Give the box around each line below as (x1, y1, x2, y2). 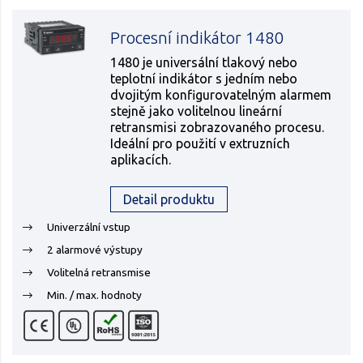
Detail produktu (123, 192, 216, 207)
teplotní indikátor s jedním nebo (110, 71, 298, 86)
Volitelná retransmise (47, 266, 151, 279)
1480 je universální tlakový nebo (110, 55, 298, 70)
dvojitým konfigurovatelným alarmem (110, 88, 332, 102)
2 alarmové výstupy (47, 243, 143, 256)
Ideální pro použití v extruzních (110, 136, 291, 151)
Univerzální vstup (47, 220, 130, 233)
